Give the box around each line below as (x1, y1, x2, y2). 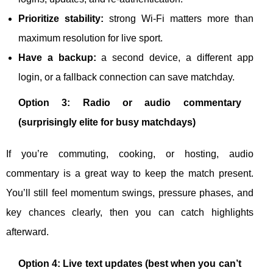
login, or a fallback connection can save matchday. (18, 72, 235, 82)
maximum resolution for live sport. (18, 33, 163, 43)
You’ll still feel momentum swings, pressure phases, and (6, 188, 253, 198)
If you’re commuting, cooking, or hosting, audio (6, 149, 253, 159)
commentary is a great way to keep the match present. (6, 168, 253, 179)
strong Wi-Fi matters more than (103, 13, 253, 24)
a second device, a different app (96, 52, 253, 63)
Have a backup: (18, 52, 96, 63)
